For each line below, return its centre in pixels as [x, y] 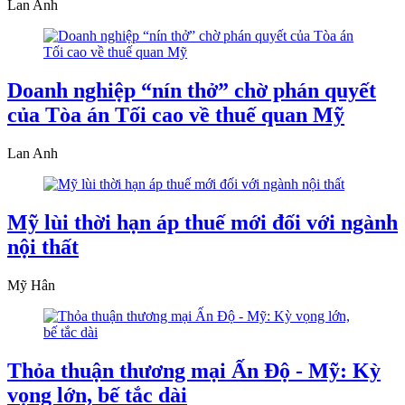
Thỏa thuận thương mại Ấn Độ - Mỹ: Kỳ [194, 370]
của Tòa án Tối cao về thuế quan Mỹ [176, 115]
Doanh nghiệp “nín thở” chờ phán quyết [192, 91]
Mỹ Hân [31, 285]
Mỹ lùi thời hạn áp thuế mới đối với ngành [202, 223]
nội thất [43, 247]
